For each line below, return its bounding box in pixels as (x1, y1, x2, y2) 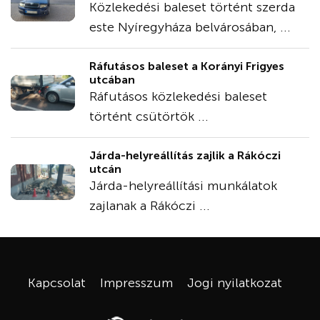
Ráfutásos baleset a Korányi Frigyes (89, 59, 284, 73)
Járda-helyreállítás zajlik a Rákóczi (89, 149, 281, 162)
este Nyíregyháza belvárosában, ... (89, 19, 291, 35)
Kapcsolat (27, 275, 86, 291)
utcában (89, 73, 135, 86)
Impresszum (99, 275, 173, 291)
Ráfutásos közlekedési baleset (89, 89, 267, 104)
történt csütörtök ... (89, 109, 209, 124)
